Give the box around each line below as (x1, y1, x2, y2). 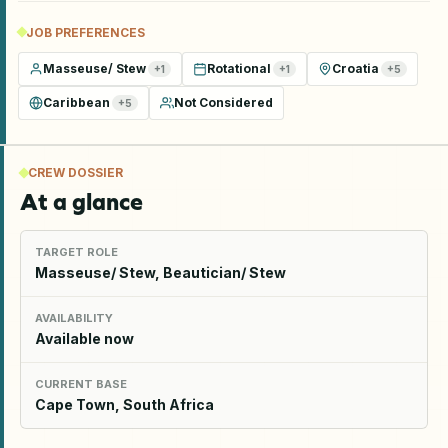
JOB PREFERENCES (26, 24, 145, 40)
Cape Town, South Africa (35, 395, 214, 413)
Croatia (332, 61, 379, 76)
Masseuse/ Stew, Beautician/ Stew (35, 263, 286, 281)
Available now (35, 329, 134, 347)
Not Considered (174, 95, 273, 110)
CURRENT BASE (35, 376, 127, 391)
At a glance (20, 187, 143, 216)
